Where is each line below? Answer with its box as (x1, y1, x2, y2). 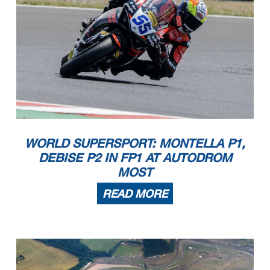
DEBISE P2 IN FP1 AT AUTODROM (38, 149, 232, 165)
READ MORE (102, 186, 168, 200)
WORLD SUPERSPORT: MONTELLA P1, (25, 135, 245, 150)
